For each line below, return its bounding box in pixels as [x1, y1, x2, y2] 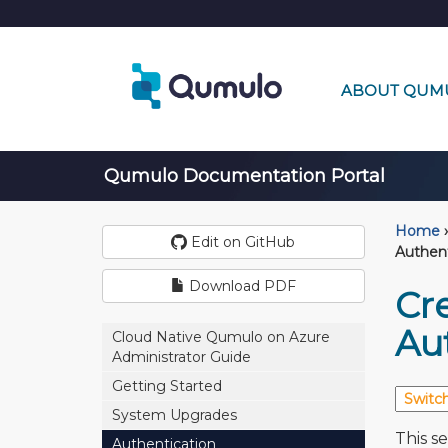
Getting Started [112, 377, 222, 395]
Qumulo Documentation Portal [99, 165, 385, 187]
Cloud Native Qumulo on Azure [112, 328, 330, 346]
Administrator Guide [112, 348, 251, 366]
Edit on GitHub [187, 233, 296, 251]
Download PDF [184, 277, 296, 295]
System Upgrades [112, 406, 237, 424]
